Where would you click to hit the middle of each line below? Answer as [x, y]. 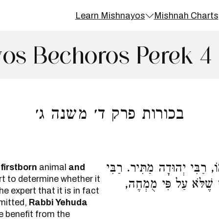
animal [53, 167]
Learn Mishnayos [110, 15]
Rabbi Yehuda [58, 202]
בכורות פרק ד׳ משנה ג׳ [109, 116]
